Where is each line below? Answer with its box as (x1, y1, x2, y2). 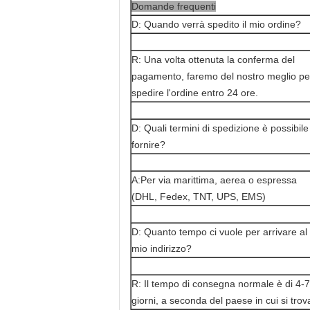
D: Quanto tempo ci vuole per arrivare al (131, 226, 307, 237)
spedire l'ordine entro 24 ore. (131, 87, 258, 98)
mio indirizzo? (131, 243, 192, 254)
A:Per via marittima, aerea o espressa (131, 174, 297, 185)
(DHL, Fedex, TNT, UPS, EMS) (131, 191, 266, 202)
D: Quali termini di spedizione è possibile (131, 122, 309, 134)
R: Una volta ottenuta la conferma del (131, 54, 295, 65)
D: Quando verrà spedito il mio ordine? (131, 19, 301, 30)
